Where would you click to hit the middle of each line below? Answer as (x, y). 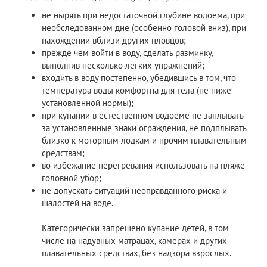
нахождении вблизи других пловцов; (114, 40)
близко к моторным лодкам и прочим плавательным (144, 140)
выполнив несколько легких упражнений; (123, 65)
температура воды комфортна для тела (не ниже (136, 90)
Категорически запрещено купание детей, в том (135, 228)
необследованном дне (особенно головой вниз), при (144, 27)
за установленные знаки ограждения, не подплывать (144, 128)
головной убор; (72, 178)
